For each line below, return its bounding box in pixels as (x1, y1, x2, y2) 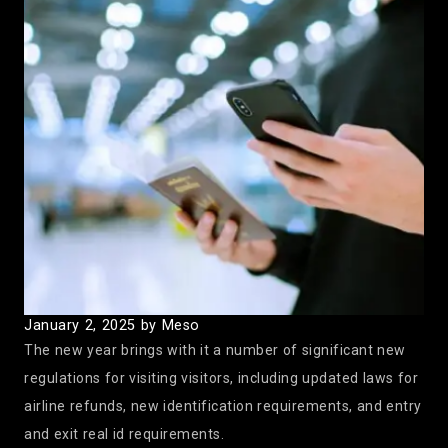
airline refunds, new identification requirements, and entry (24, 398, 422, 414)
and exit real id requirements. (24, 426, 224, 442)
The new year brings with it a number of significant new (24, 342, 406, 358)
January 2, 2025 (24, 317, 136, 334)
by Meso (140, 317, 200, 334)
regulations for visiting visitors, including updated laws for (24, 370, 418, 386)
